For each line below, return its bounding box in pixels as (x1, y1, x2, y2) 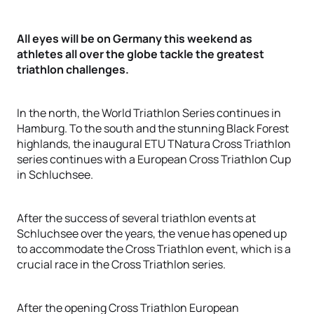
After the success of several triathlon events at (17, 210, 256, 226)
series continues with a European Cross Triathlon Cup (17, 151, 291, 167)
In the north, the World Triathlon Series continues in (17, 105, 281, 121)
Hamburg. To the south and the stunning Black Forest (17, 121, 289, 136)
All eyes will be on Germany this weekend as (17, 31, 252, 46)
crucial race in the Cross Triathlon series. (17, 257, 226, 272)
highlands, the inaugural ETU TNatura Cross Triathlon (17, 136, 291, 151)
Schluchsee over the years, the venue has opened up (17, 226, 287, 241)
